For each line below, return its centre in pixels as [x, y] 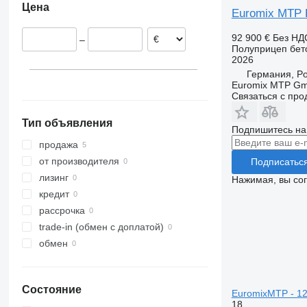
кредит [54, 194]
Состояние [51, 290]
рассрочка [62, 211]
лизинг [53, 178]
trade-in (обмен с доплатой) [101, 227]
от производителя [79, 161]
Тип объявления [67, 123]
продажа [58, 145]
